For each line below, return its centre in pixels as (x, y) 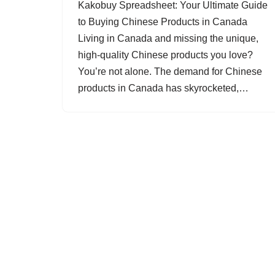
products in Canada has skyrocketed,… (165, 88)
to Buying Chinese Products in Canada (163, 22)
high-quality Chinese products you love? (165, 55)
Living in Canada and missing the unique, (168, 38)
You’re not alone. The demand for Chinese (170, 72)
